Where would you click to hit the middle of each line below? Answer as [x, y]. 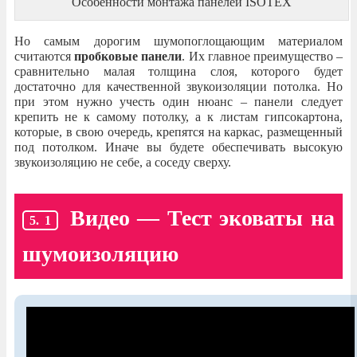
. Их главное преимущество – [263, 57]
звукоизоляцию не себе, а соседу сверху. [123, 163]
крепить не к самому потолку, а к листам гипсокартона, [178, 117]
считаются [45, 57]
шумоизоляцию [100, 253]
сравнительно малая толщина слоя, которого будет [178, 72]
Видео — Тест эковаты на [202, 218]
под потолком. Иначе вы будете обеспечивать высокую [178, 147]
